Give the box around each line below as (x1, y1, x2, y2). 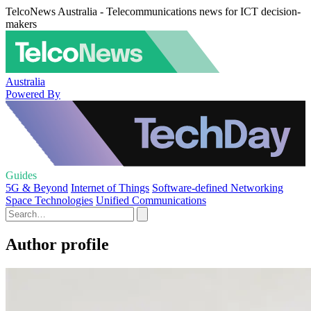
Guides (6, 169, 37, 181)
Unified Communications (96, 194, 206, 206)
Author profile (6, 235, 109, 253)
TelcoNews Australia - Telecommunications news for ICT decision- (6, 6, 301, 17)
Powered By (6, 87, 60, 100)
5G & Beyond (6, 182, 68, 194)
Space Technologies (6, 194, 93, 206)
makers (6, 18, 37, 30)
